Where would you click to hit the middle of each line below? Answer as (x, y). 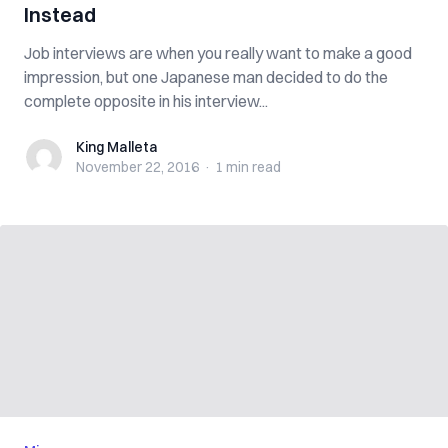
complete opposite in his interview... (146, 101)
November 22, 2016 (137, 167)
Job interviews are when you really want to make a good (218, 53)
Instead (60, 14)
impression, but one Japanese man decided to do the (206, 77)
